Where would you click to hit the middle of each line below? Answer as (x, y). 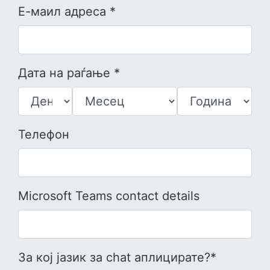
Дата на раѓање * (69, 73)
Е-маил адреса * (67, 12)
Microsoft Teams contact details (109, 196)
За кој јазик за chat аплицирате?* (117, 258)
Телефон (44, 135)
